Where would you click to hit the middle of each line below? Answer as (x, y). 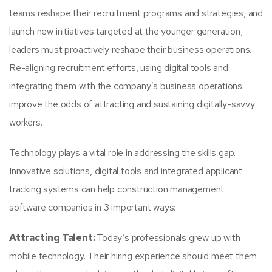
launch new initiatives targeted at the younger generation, (126, 31)
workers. (26, 122)
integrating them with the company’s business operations (126, 86)
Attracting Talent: (53, 237)
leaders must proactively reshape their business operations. (131, 49)
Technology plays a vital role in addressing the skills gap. (123, 152)
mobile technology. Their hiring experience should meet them (133, 256)
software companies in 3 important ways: (93, 207)
